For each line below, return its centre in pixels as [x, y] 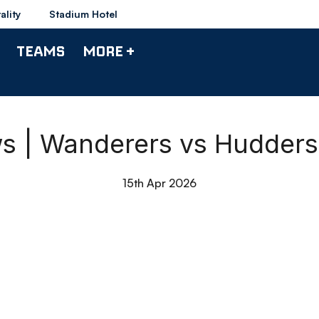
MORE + [109, 51]
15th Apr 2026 [159, 183]
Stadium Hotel [83, 14]
